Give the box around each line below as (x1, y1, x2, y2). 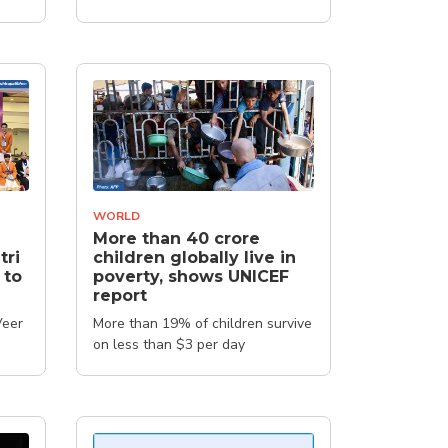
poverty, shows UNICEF (93, 266, 289, 286)
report (93, 285, 147, 305)
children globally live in (93, 247, 296, 267)
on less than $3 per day (93, 334, 245, 354)
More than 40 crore (93, 228, 260, 248)
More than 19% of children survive (93, 313, 312, 333)
